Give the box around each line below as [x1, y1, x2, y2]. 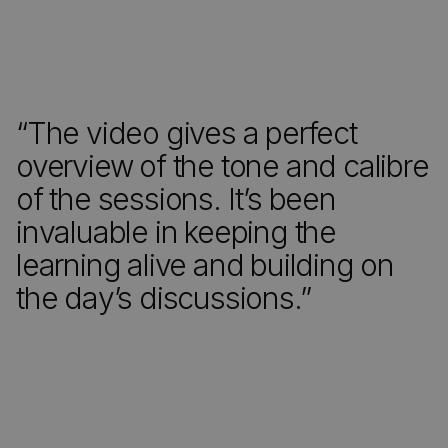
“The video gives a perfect [16, 115, 357, 151]
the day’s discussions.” [16, 280, 311, 316]
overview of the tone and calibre [16, 148, 429, 184]
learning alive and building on [16, 247, 394, 283]
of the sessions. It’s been [16, 181, 336, 217]
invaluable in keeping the [16, 214, 336, 250]
